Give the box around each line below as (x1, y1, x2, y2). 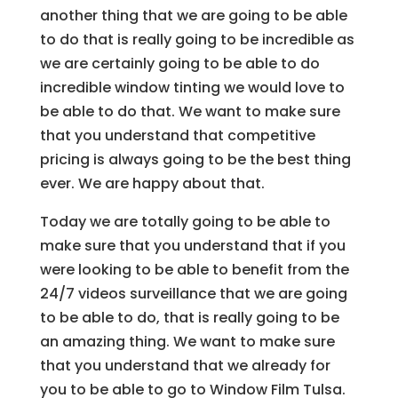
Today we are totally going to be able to (39, 211, 330, 232)
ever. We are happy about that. (39, 172, 265, 194)
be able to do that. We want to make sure (39, 100, 340, 122)
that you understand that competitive (39, 124, 315, 146)
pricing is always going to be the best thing (39, 148, 351, 170)
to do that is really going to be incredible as (39, 28, 354, 50)
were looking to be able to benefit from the (39, 259, 349, 280)
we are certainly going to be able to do (39, 52, 320, 74)
